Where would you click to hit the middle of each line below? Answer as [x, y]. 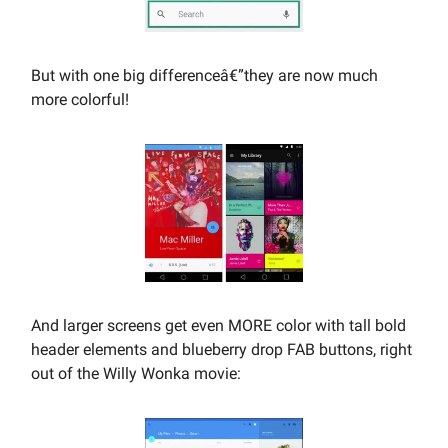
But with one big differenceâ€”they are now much [204, 75]
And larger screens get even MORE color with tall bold [218, 325]
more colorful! [80, 99]
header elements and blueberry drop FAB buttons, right [221, 349]
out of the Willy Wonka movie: [136, 373]
